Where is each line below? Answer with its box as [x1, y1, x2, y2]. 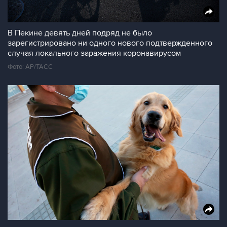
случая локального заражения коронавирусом [8, 48, 181, 58]
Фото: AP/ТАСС [8, 63, 53, 71]
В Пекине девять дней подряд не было [8, 28, 152, 38]
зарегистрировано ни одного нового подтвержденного [8, 38, 212, 48]
